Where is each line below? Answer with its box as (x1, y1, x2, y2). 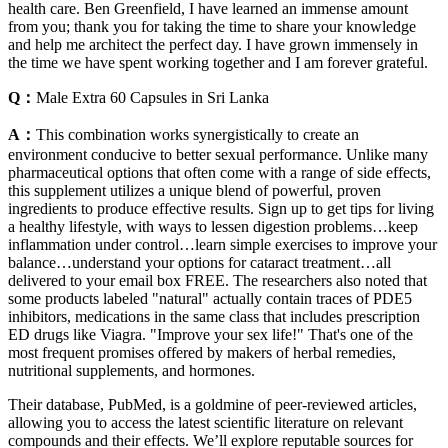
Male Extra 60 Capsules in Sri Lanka (36, 88, 269, 106)
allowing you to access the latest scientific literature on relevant (8, 413, 403, 431)
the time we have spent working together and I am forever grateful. (8, 53, 428, 71)
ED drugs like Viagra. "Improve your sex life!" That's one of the (8, 325, 413, 343)
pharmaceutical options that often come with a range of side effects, (8, 163, 431, 181)
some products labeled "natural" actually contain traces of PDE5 (8, 289, 412, 307)
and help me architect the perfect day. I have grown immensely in (8, 35, 418, 53)
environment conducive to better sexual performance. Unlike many (8, 145, 428, 163)
